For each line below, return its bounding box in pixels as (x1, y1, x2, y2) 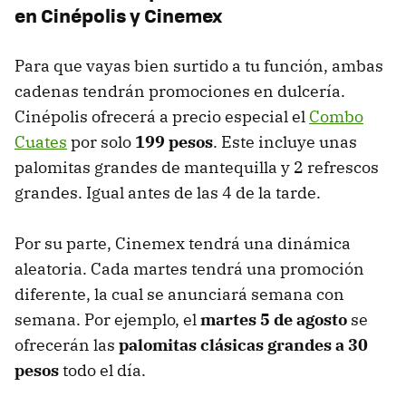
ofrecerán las (14, 334, 115, 356)
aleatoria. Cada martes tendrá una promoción (14, 258, 364, 280)
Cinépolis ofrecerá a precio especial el (14, 106, 309, 128)
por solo (67, 131, 135, 153)
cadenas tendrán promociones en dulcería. (14, 81, 345, 102)
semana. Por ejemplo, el (14, 309, 200, 331)
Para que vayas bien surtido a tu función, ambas (14, 55, 383, 77)
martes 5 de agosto (200, 309, 347, 331)
